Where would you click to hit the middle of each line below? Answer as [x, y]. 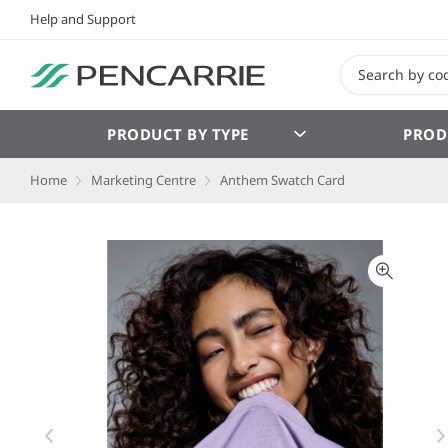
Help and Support [83, 18]
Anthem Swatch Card [282, 179]
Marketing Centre [143, 179]
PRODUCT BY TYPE [178, 133]
